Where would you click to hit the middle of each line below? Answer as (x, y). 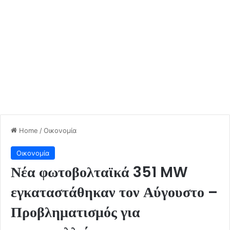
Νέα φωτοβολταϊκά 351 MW (99, 172)
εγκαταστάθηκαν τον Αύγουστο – (114, 192)
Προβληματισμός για (75, 212)
